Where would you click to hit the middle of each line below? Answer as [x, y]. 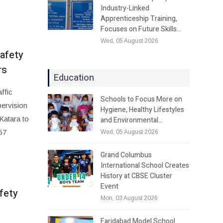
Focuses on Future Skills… [141, 29]
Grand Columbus [126, 155]
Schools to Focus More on [142, 99]
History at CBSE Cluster [137, 176]
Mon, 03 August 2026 [129, 198]
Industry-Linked [125, 8]
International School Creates [145, 165]
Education [74, 78]
